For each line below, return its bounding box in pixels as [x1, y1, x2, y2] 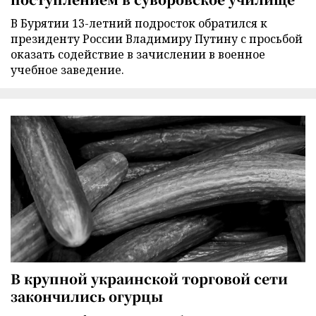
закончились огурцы [11, 286, 163, 305]
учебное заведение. [11, 62, 124, 78]
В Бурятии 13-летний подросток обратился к [11, 16, 267, 32]
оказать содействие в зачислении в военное [11, 47, 265, 63]
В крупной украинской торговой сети [11, 268, 288, 288]
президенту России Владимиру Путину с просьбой [11, 31, 303, 47]
